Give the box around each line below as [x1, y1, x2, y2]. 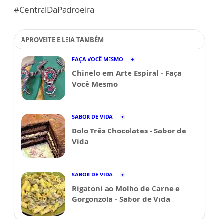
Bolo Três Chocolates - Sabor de [72, 126, 186, 136]
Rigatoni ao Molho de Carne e [72, 183, 180, 194]
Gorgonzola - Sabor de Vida [72, 194, 170, 204]
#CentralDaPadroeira [14, 4, 94, 16]
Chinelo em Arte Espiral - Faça [72, 68, 182, 78]
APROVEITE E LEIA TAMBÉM [21, 35, 104, 44]
